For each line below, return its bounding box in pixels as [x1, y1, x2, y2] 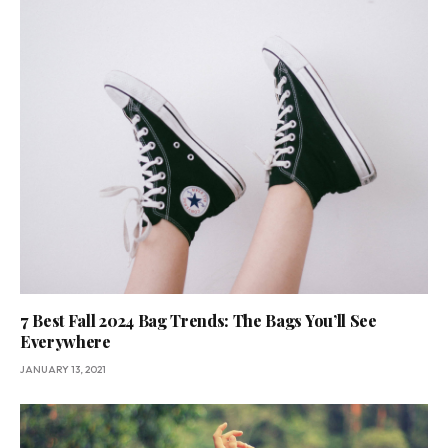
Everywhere [20, 330, 111, 352]
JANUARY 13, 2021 [20, 362, 106, 376]
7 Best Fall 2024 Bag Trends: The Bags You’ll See [20, 309, 377, 331]
